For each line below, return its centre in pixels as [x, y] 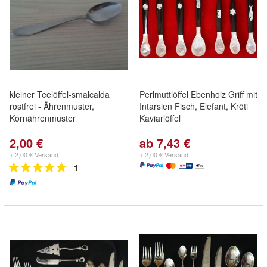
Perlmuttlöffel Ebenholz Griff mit [198, 94]
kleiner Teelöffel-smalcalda [60, 94]
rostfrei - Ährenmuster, [52, 106]
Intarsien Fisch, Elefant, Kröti [194, 106]
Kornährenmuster [43, 118]
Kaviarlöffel [160, 118]
